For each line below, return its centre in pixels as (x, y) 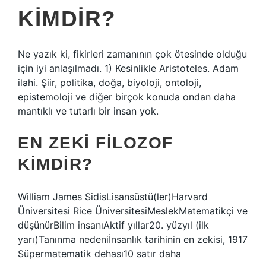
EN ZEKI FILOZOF (96, 143)
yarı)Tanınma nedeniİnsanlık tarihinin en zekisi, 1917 (133, 239)
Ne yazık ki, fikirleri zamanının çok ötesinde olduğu (132, 54)
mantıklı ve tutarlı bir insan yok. (88, 111)
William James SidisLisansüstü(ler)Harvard (113, 197)
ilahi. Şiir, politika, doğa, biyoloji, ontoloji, (110, 83)
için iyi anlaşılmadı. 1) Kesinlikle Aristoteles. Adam (128, 68)
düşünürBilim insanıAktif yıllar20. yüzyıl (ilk (113, 225)
